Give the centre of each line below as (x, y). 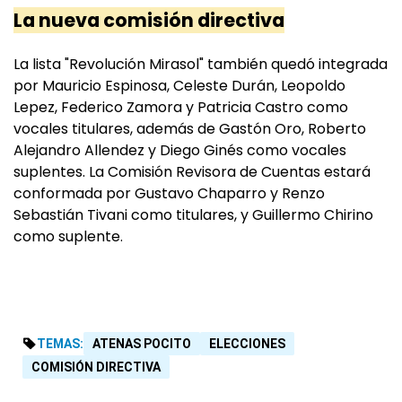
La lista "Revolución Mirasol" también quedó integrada (201, 65)
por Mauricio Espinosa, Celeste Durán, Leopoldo (179, 86)
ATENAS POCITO (142, 344)
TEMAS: (60, 344)
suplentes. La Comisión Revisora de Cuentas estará (192, 172)
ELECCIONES (247, 344)
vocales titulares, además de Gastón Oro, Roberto (190, 129)
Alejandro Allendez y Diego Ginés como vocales (180, 151)
